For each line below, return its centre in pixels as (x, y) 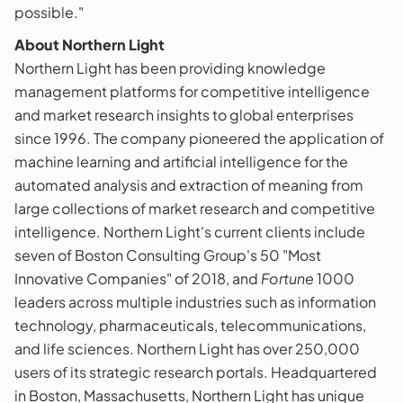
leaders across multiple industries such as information (195, 301)
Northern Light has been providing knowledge (170, 67)
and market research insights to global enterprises (184, 114)
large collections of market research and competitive (195, 208)
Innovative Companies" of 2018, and (138, 278)
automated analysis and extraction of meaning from (189, 184)
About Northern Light (90, 44)
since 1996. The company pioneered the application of (199, 138)
